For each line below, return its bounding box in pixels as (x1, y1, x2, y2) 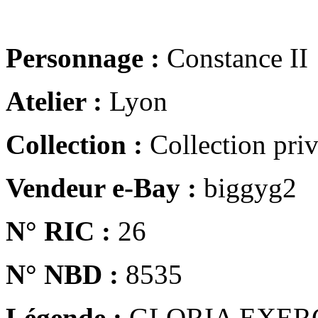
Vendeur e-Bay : (6, 172, 197, 203)
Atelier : (6, 85, 102, 116)
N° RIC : (6, 215, 111, 246)
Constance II (160, 42, 308, 73)
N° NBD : (6, 258, 119, 290)
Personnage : (6, 42, 160, 73)
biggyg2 (197, 172, 297, 203)
